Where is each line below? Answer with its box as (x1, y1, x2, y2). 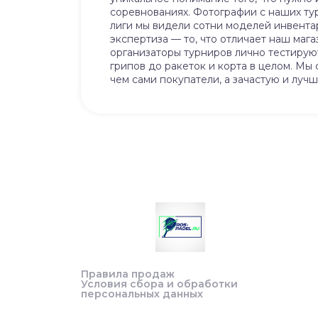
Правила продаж (81, 268, 175, 280)
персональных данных (81, 287, 203, 300)
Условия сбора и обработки (81, 278, 238, 290)
